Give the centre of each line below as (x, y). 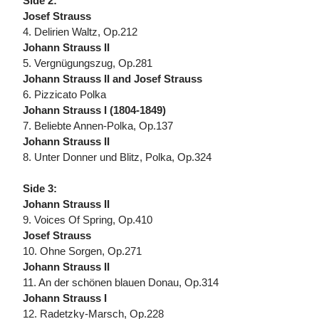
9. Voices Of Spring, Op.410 (88, 220)
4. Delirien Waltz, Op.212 (80, 32)
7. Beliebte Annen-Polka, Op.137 (98, 126)
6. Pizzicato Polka (64, 95)
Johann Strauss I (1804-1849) (94, 110)
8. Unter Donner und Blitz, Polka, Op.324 (117, 157)
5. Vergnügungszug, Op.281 (88, 63)
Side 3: (40, 189)
